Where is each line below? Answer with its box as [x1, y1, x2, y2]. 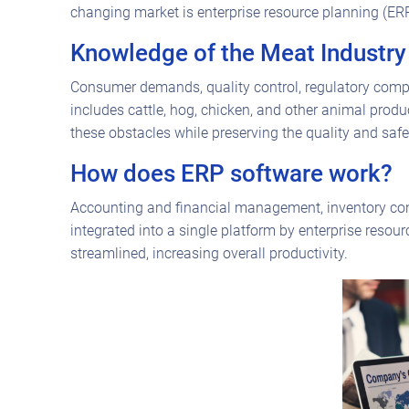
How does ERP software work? [70, 159, 393, 187]
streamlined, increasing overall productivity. [70, 244, 348, 262]
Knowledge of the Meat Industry [70, 38, 406, 67]
